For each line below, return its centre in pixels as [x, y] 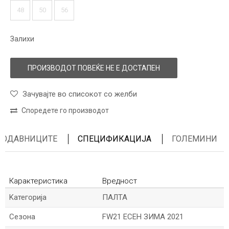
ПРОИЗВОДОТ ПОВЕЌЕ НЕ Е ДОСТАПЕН [94, 68]
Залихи [22, 39]
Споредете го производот [65, 110]
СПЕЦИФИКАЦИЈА [114, 139]
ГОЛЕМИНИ [194, 139]
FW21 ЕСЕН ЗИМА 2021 [143, 217]
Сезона [22, 217]
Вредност [120, 181]
